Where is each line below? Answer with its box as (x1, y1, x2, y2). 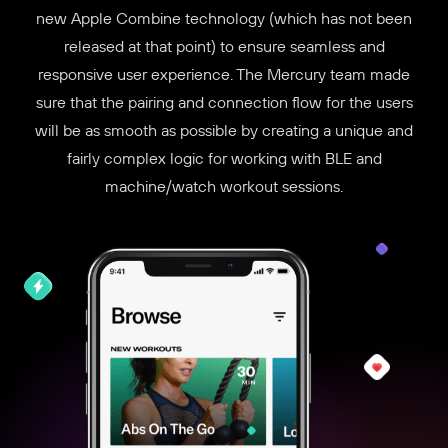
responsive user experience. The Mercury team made (38, 64, 410, 85)
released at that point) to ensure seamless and (63, 36, 385, 57)
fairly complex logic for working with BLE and (66, 148, 382, 169)
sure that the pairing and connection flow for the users (35, 92, 413, 113)
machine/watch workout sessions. (105, 176, 343, 197)
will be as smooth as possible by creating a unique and (35, 120, 413, 141)
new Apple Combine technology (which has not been (36, 8, 412, 29)
